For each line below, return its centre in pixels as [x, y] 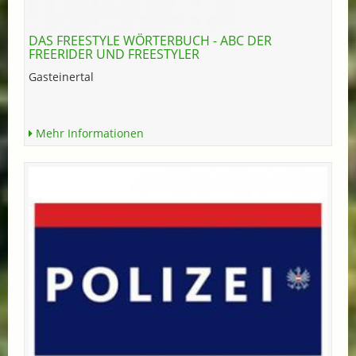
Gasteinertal [61, 76]
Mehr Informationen [88, 133]
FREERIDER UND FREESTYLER [114, 54]
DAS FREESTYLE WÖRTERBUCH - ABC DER [150, 40]
